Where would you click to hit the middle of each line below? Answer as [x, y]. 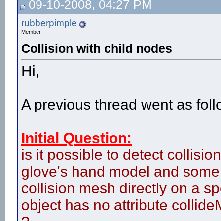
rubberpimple [49, 23]
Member [31, 32]
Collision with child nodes [97, 48]
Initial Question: [76, 138]
